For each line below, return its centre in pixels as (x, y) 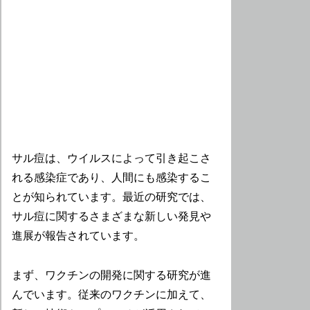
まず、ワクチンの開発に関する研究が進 (112, 275)
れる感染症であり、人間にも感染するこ (112, 178)
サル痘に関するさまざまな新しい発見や (112, 217)
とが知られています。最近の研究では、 (112, 197)
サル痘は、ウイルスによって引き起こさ (112, 158)
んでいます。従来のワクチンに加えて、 (112, 295)
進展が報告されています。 (79, 236)
